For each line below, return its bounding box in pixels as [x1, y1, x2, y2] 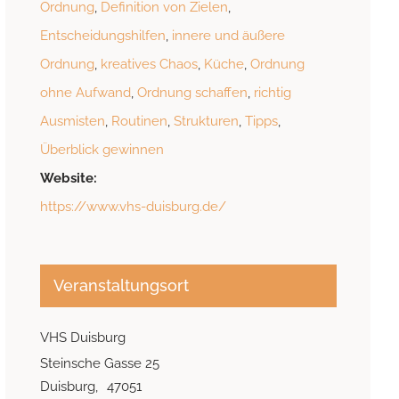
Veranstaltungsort [53, 276, 189, 296]
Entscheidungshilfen [39, 28, 166, 45]
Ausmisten [39, 113, 105, 130]
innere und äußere [171, 28, 285, 45]
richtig [253, 85, 291, 102]
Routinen [110, 113, 167, 130]
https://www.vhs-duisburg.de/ [39, 199, 226, 216]
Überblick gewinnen [39, 142, 164, 159]
